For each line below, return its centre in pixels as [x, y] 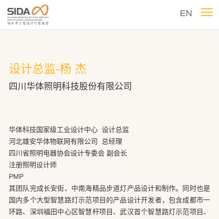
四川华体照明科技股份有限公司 [70, 87]
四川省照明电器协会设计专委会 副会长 [68, 153]
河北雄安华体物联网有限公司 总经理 [65, 141]
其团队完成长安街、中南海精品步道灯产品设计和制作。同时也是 [109, 188]
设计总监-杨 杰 [47, 69]
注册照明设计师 [33, 165]
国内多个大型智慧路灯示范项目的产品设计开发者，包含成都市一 [109, 200]
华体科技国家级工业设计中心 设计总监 [69, 130]
